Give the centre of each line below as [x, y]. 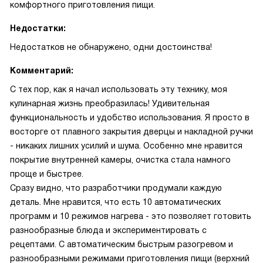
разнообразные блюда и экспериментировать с [108, 230]
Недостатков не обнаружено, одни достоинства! [111, 47]
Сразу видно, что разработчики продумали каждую [116, 188]
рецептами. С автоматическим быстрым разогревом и [122, 244]
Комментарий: [42, 70]
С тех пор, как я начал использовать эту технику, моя [119, 89]
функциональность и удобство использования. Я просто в [130, 117]
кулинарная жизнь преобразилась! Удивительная [110, 103]
